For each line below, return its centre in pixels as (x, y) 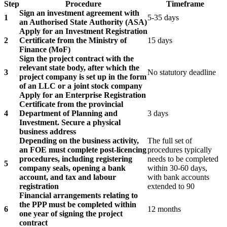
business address (48, 131)
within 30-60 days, (177, 168)
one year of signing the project (71, 213)
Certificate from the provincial (71, 104)
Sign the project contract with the (77, 58)
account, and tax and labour (68, 177)
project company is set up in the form (83, 77)
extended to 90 (171, 186)
